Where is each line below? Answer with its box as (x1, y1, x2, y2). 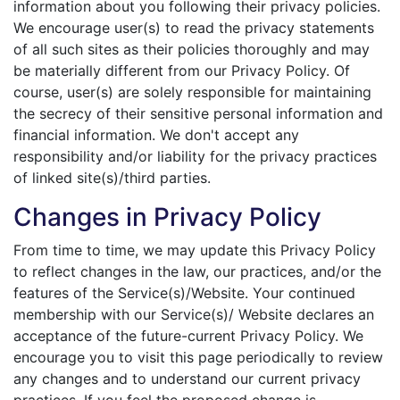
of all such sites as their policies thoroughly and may (13, 40, 370, 58)
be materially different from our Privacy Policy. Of (13, 62, 350, 79)
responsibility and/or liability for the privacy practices (13, 147, 377, 165)
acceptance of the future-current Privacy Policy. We (13, 327, 363, 345)
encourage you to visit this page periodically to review (13, 348, 383, 366)
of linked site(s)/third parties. (13, 169, 211, 187)
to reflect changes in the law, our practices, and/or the (13, 262, 381, 280)
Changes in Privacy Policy (13, 202, 321, 232)
